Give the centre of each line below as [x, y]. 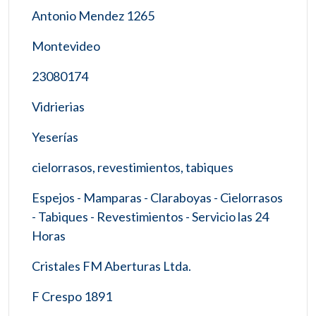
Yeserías [55, 136]
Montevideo [66, 45]
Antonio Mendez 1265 [93, 15]
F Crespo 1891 [72, 296]
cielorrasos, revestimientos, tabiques [133, 167]
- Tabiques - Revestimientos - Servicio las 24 [150, 216]
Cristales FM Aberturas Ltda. [111, 266]
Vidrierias [58, 106]
